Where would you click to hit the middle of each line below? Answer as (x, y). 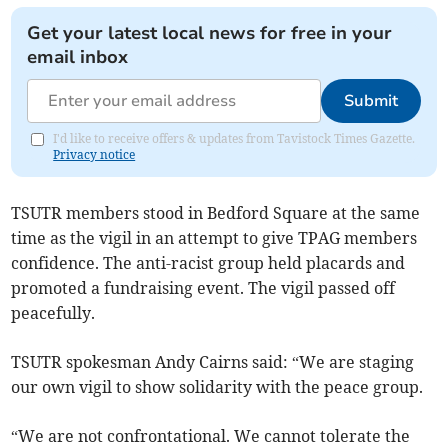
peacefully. (53, 313)
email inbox (78, 57)
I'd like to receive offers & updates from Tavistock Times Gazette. (234, 139)
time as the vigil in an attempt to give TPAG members (214, 238)
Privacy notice (94, 155)
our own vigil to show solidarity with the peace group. (217, 387)
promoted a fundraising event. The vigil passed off (203, 288)
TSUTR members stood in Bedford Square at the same (216, 213)
